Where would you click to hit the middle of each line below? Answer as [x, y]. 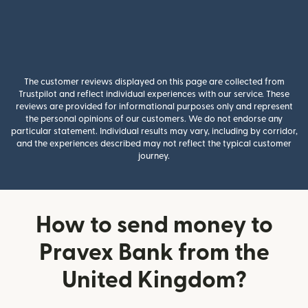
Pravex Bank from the [154, 252]
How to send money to [154, 225]
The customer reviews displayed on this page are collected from [154, 81]
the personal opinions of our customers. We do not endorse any [154, 119]
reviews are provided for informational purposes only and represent [154, 106]
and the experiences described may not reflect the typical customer [154, 143]
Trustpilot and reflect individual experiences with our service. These [154, 94]
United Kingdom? [154, 280]
